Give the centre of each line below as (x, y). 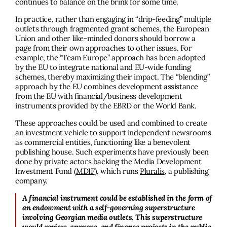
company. (31, 181)
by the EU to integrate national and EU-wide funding (103, 67)
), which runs (117, 171)
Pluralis (152, 171)
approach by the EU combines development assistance (107, 87)
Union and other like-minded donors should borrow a (106, 39)
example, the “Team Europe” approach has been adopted (110, 58)
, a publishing (186, 171)
